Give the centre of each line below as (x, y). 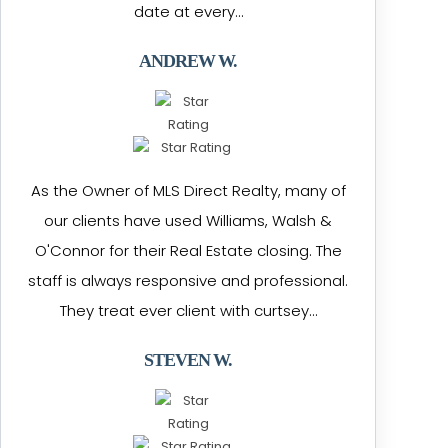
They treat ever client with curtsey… (188, 310)
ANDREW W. (188, 61)
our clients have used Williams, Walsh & (188, 220)
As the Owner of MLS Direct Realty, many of (188, 190)
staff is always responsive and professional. (188, 280)
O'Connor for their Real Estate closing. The (188, 250)
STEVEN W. (188, 360)
